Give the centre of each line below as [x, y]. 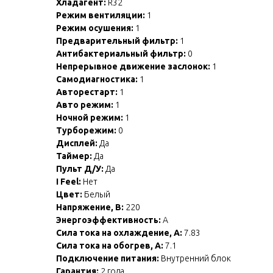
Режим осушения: [95, 28]
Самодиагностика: [97, 79]
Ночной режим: [90, 117]
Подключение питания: [108, 258]
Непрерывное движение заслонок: [133, 66]
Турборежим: [86, 130]
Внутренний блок [195, 258]
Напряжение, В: [90, 207]
